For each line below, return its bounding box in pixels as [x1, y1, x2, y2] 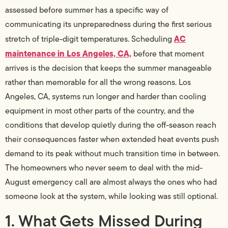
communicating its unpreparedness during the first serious [5, 18, 212, 31]
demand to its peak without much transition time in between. [5, 148, 220, 160]
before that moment [131, 48, 204, 60]
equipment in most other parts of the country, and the [5, 105, 194, 117]
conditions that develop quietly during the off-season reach [5, 119, 216, 131]
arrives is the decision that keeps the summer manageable [5, 62, 212, 74]
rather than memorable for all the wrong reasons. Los [5, 76, 191, 89]
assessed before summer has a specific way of [5, 4, 168, 16]
